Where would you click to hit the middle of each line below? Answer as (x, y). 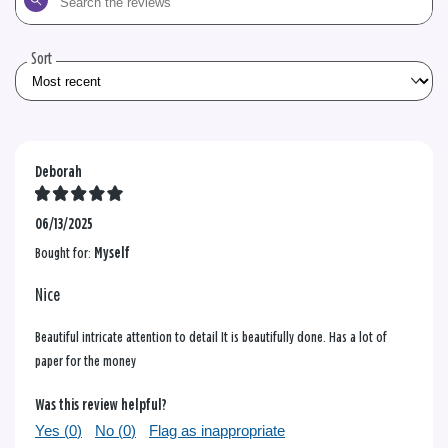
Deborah (58, 173)
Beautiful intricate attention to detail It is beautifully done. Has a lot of (211, 338)
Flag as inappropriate (217, 431)
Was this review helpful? (101, 406)
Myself (112, 254)
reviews (34, 40)
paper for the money (85, 362)
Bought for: (64, 254)
